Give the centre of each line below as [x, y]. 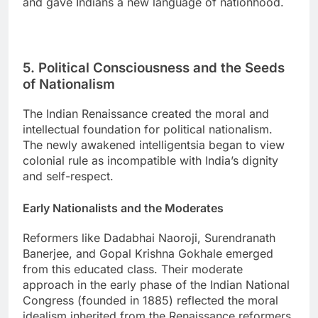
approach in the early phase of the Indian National [156, 285]
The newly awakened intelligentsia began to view [154, 144]
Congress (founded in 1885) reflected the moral [150, 301]
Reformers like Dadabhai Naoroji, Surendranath [149, 238]
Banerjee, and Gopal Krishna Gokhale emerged [148, 254]
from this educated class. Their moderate [133, 269]
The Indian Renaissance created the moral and [146, 113]
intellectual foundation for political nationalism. [148, 129]
